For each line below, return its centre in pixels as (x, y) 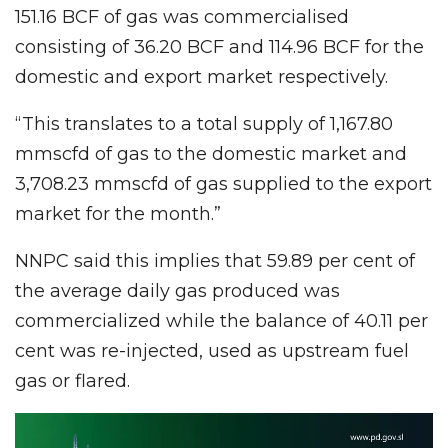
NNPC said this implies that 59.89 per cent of (215, 260)
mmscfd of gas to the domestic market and (211, 153)
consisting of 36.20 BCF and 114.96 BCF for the (219, 46)
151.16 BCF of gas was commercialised (182, 16)
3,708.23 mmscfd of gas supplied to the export (223, 183)
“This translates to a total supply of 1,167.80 (204, 123)
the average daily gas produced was (177, 290)
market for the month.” (118, 213)
